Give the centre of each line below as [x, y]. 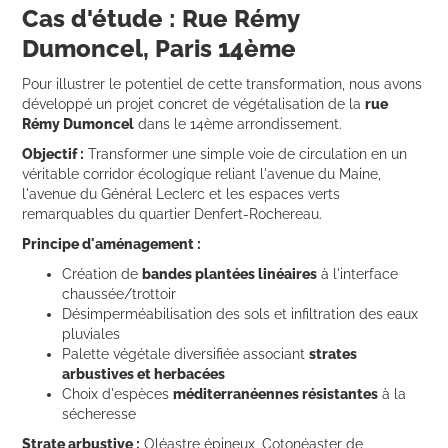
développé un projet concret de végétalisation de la [194, 103]
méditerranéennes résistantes [276, 393]
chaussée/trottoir [119, 293]
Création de [102, 273]
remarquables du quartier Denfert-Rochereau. [172, 213]
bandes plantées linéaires [230, 273]
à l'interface [358, 273]
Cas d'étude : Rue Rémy [161, 18]
